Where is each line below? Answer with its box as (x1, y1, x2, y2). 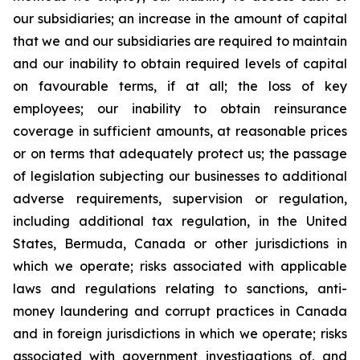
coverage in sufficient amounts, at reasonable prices (13, 123, 347, 139)
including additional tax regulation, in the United (13, 213, 347, 229)
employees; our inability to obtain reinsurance (13, 100, 347, 117)
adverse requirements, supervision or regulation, (13, 190, 347, 207)
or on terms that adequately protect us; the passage (13, 145, 347, 162)
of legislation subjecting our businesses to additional (13, 168, 347, 184)
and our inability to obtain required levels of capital (13, 55, 347, 72)
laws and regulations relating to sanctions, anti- (13, 280, 347, 297)
